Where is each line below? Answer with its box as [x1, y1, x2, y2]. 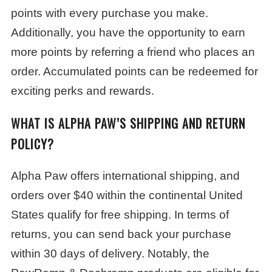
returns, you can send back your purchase [11, 228, 231, 240]
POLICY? [11, 135, 54, 153]
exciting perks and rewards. [11, 84, 154, 97]
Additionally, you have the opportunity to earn [11, 26, 245, 39]
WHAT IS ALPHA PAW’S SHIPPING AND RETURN [11, 114, 245, 132]
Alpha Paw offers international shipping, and [11, 169, 240, 182]
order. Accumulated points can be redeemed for [11, 65, 258, 78]
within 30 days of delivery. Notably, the [11, 247, 209, 260]
